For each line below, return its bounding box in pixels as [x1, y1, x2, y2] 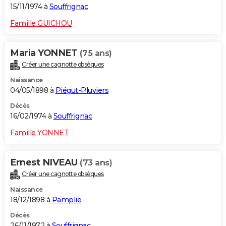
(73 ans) [80, 157, 112, 167]
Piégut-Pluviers [55, 85, 108, 95]
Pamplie [51, 195, 81, 204]
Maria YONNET [10, 47, 80, 59]
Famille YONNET [10, 128, 69, 137]
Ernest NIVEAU [10, 156, 80, 168]
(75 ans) [79, 48, 112, 59]
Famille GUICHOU [10, 19, 72, 28]
